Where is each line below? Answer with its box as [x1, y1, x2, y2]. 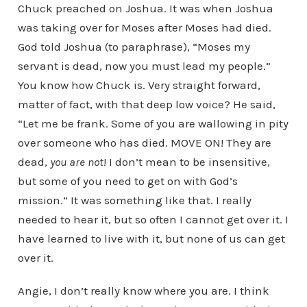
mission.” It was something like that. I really [17, 193, 251, 207]
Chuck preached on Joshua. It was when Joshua [17, 1, 273, 15]
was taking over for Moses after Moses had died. [17, 21, 271, 34]
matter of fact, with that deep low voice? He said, [17, 97, 275, 111]
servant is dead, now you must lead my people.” [17, 59, 271, 73]
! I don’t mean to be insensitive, [103, 155, 270, 169]
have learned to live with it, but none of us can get [17, 232, 285, 245]
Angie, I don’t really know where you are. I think [17, 284, 269, 297]
